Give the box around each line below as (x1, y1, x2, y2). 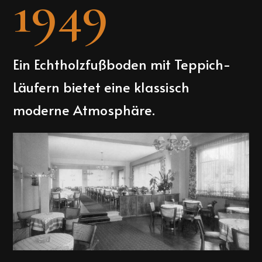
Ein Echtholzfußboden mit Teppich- (13, 54, 232, 74)
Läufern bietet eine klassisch (13, 77, 190, 96)
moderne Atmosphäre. (13, 99, 156, 119)
